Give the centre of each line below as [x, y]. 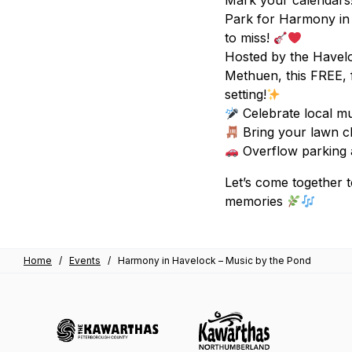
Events [85, 260]
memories [255, 201]
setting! [245, 94]
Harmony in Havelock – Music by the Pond [214, 260]
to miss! [249, 38]
